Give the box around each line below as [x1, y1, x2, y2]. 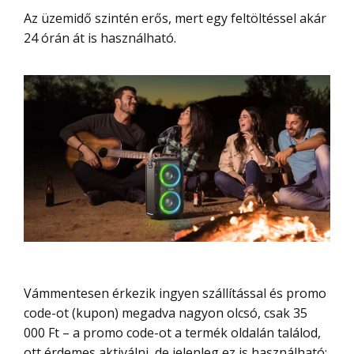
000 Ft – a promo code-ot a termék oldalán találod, [24, 324, 321, 342]
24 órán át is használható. [24, 28, 176, 47]
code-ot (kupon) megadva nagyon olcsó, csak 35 [24, 304, 307, 322]
